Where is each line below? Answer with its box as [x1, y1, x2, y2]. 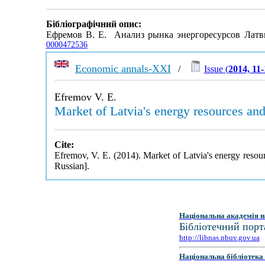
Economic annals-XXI [75, 63, 171, 75]
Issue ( [203, 64, 228, 74]
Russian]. [54, 161, 89, 171]
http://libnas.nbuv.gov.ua [179, 233, 260, 242]
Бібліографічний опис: [46, 19, 141, 30]
